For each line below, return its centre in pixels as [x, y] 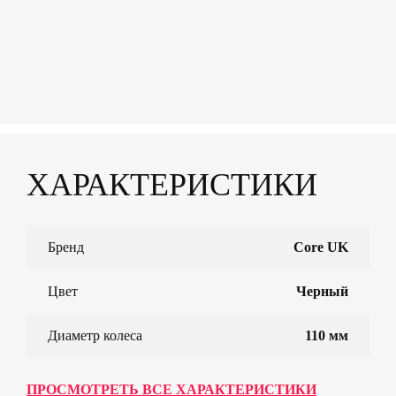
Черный [322, 292]
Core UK [320, 247]
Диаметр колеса [95, 336]
